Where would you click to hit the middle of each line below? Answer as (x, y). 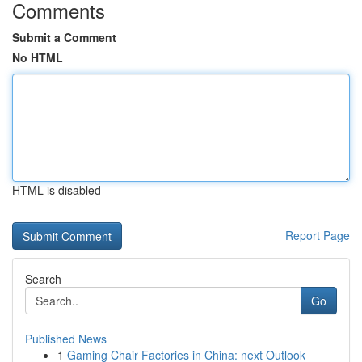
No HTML (38, 57)
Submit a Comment (64, 37)
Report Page (318, 235)
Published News (66, 339)
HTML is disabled (57, 190)
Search (43, 279)
